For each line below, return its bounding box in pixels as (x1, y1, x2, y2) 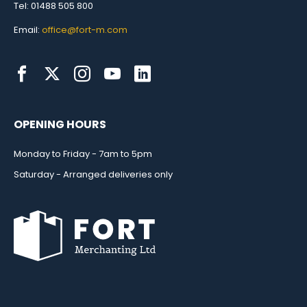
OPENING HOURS (14, 116, 106, 133)
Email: (14, 23, 42, 37)
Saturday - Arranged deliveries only (14, 168, 173, 182)
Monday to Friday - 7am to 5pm (14, 147, 152, 161)
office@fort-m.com (42, 23, 127, 37)
